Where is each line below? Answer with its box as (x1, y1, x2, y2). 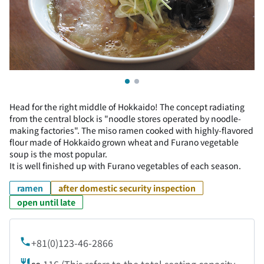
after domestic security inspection (58, 182, 196, 194)
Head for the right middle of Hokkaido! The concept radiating (9, 101, 245, 113)
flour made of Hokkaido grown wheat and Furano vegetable (9, 136, 239, 148)
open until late (17, 196, 75, 208)
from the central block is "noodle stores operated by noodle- (9, 113, 241, 124)
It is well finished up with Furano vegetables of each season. (9, 160, 241, 171)
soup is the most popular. (9, 148, 107, 160)
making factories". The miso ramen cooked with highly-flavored (9, 124, 253, 136)
